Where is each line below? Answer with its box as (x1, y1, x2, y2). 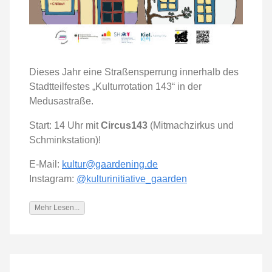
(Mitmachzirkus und (148, 120, 234, 131)
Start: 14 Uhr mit (29, 120, 101, 131)
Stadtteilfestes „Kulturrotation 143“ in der (29, 81, 202, 92)
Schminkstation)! (29, 134, 101, 145)
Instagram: (29, 173, 76, 184)
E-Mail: (29, 158, 62, 169)
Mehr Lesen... (35, 203, 80, 212)
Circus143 (101, 120, 148, 131)
